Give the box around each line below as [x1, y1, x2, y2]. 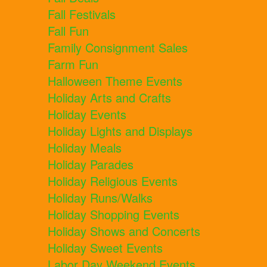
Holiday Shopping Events [48, 206, 179, 223]
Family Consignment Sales [48, 39, 188, 57]
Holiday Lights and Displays [48, 122, 193, 140]
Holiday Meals [48, 139, 122, 157]
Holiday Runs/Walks [48, 189, 153, 207]
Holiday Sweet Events [48, 239, 163, 257]
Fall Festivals [48, 5, 116, 23]
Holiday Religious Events [48, 172, 178, 190]
